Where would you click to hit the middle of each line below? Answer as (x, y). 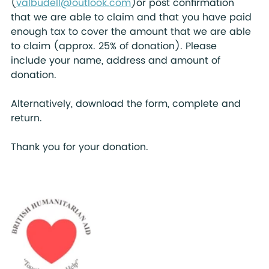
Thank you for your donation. (84, 147)
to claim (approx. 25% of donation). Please (117, 46)
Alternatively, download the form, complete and (127, 104)
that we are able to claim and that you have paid (133, 17)
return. (26, 118)
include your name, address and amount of (117, 61)
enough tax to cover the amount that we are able (132, 32)
